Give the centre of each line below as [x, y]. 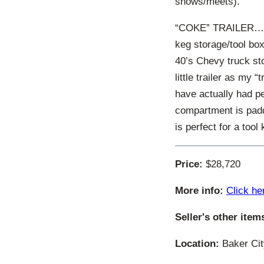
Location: [197, 243]
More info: [199, 190]
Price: [189, 164]
